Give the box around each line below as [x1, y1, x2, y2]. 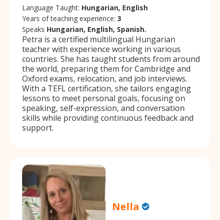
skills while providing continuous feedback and [22, 112, 193, 123]
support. [22, 122, 54, 133]
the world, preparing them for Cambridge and [22, 63, 191, 74]
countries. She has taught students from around [22, 53, 200, 64]
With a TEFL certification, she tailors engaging [22, 82, 191, 94]
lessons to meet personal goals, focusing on [22, 92, 185, 104]
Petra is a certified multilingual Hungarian [22, 33, 175, 45]
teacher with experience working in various [22, 43, 181, 55]
